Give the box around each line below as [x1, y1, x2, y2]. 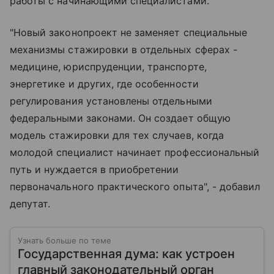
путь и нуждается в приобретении [10, 163, 179, 176]
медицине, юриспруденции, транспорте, [10, 61, 207, 73]
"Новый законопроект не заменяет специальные [10, 26, 248, 39]
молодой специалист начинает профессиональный [10, 146, 260, 159]
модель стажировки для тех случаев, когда [10, 129, 224, 142]
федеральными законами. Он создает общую [10, 112, 231, 125]
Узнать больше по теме [18, 235, 111, 246]
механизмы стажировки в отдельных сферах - [10, 43, 237, 56]
